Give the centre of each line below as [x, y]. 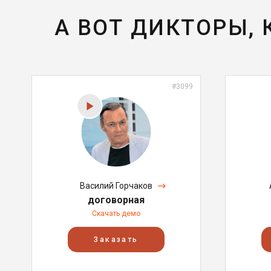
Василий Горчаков [116, 186]
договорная [116, 200]
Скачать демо [116, 214]
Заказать [116, 240]
